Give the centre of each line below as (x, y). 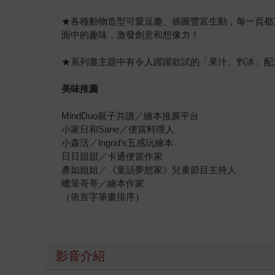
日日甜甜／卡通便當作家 (112, 157)
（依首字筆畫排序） (103, 197)
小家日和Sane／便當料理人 (118, 130)
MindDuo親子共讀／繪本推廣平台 (130, 116)
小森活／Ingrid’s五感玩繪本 (118, 143)
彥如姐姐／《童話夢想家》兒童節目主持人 (149, 170)
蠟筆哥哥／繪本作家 (103, 184)
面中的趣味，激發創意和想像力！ (131, 35)
